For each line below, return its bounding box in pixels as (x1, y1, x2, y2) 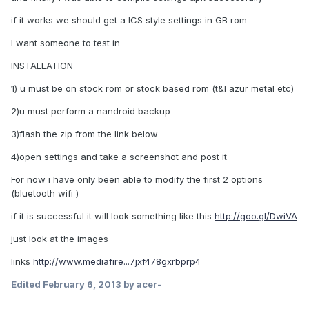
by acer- (121, 279, 161, 290)
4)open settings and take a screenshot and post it (11, 151, 227, 163)
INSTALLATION (11, 60, 73, 72)
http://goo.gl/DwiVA (215, 210, 297, 222)
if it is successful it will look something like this (11, 210, 215, 222)
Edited (11, 279, 43, 290)
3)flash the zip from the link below (11, 128, 158, 140)
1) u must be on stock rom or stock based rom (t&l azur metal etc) (11, 83, 294, 94)
